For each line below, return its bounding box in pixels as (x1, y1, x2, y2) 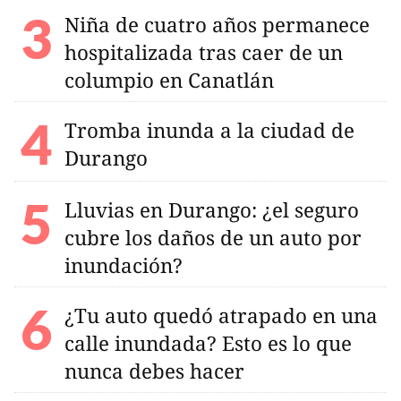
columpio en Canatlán (64, 66, 274, 95)
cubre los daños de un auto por (64, 224, 362, 252)
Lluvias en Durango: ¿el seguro (64, 196, 359, 225)
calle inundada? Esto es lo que (64, 329, 352, 358)
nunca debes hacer (64, 357, 244, 386)
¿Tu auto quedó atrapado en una (64, 302, 378, 330)
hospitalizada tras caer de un (64, 38, 343, 67)
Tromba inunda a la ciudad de (64, 116, 354, 145)
